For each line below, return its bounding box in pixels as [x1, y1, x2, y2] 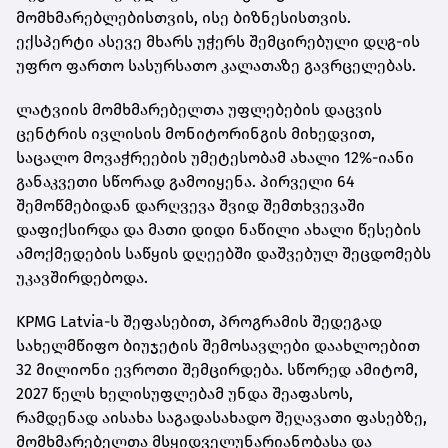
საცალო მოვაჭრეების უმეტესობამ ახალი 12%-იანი [16, 147, 414, 167]
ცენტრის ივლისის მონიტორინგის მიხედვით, [16, 123, 375, 143]
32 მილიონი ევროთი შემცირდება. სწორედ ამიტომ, [16, 359, 418, 379]
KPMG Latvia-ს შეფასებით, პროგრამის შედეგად [16, 311, 382, 331]
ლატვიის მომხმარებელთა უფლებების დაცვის [16, 99, 382, 119]
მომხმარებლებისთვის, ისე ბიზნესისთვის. [16, 7, 351, 27]
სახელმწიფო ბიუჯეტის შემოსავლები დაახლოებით [16, 335, 420, 355]
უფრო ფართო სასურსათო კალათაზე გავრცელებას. [16, 55, 416, 75]
